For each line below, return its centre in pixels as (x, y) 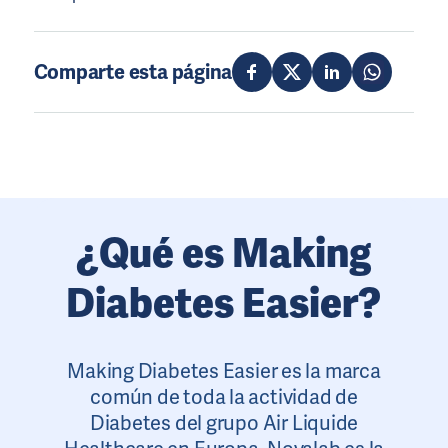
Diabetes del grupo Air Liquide (224, 422)
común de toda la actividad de (224, 396)
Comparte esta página (133, 71)
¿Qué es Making (223, 252)
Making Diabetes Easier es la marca (224, 370)
